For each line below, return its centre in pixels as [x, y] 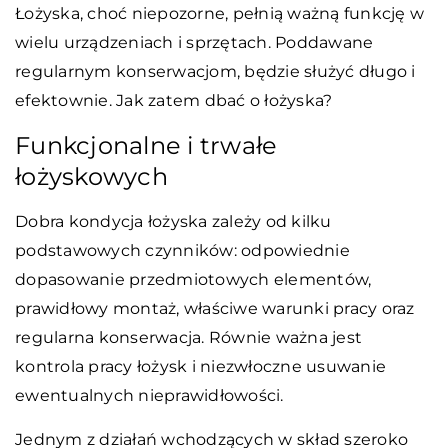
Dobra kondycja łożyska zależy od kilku [173, 221]
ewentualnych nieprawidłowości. [149, 395]
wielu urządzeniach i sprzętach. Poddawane [194, 42]
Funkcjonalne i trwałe [146, 145]
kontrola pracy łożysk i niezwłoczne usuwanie [200, 366]
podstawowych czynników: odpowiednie [182, 250]
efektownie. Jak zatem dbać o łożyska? [174, 100]
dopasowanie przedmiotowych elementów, [193, 279]
